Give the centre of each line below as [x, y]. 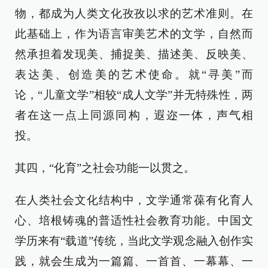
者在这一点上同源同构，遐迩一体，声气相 [134, 115]
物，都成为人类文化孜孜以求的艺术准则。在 [134, 14]
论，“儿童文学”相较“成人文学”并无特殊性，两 [134, 95]
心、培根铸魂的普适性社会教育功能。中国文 [134, 221]
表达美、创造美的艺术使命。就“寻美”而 [134, 75]
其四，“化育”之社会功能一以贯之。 [105, 168]
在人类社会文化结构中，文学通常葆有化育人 [134, 200]
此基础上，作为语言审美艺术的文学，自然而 [134, 34]
